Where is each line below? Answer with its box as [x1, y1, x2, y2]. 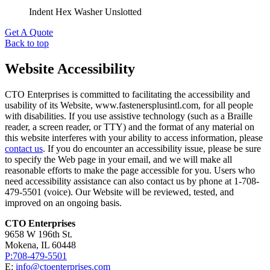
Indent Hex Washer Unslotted [29, 7, 142, 17]
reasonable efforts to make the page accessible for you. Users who [5, 165, 255, 176]
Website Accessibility [5, 61, 135, 77]
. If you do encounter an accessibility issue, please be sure [43, 143, 261, 154]
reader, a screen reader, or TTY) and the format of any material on [5, 122, 254, 133]
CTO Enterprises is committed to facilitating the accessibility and [5, 89, 250, 100]
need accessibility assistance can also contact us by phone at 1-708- [5, 176, 259, 187]
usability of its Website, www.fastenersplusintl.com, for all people [5, 100, 253, 111]
